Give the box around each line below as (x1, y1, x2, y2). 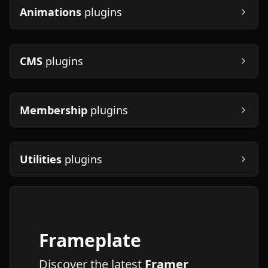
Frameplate (39, 227, 141, 252)
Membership (20, 102, 87, 117)
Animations (20, 4, 81, 19)
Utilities (20, 151, 62, 166)
